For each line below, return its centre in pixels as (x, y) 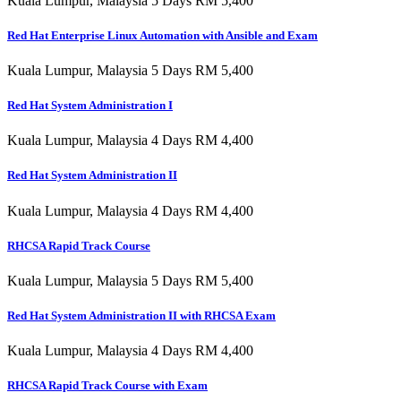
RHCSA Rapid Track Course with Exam (107, 386)
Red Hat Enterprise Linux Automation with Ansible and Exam (162, 35)
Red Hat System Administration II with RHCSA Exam (141, 316)
